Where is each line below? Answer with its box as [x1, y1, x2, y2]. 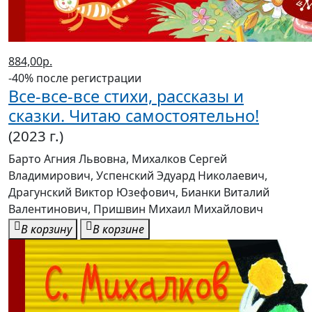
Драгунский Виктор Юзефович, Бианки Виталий [8, 185, 270, 201]
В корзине [93, 221, 144, 237]
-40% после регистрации [8, 70, 141, 86]
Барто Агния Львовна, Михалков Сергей [8, 151, 227, 167]
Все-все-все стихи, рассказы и [8, 85, 244, 108]
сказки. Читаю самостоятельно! [8, 104, 259, 127]
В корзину [21, 221, 72, 237]
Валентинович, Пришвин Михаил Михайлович [8, 201, 263, 217]
